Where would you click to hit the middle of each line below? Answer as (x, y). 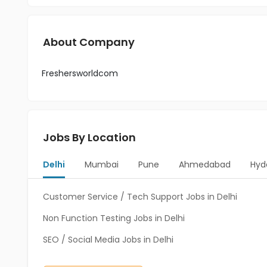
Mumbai (101, 164)
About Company (89, 42)
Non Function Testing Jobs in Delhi (114, 218)
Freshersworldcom (80, 73)
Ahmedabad (204, 164)
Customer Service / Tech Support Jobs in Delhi (140, 197)
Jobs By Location (89, 137)
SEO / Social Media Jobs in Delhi (108, 240)
